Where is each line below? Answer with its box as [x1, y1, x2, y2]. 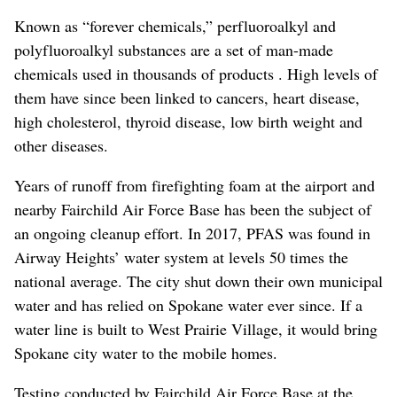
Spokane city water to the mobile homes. [14, 341, 277, 363]
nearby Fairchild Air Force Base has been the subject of [14, 198, 371, 220]
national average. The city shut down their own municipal [14, 269, 383, 292]
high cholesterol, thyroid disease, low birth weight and [14, 110, 362, 132]
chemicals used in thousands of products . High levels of [14, 62, 378, 84]
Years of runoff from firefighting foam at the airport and [14, 174, 375, 196]
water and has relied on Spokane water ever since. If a [14, 293, 362, 315]
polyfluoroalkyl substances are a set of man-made [14, 38, 333, 60]
